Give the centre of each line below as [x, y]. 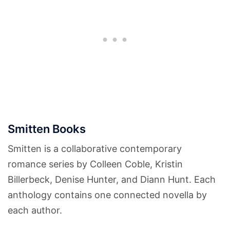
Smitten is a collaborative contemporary [95, 149]
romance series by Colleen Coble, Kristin [95, 164]
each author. [35, 210]
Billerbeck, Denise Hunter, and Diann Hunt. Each [112, 180]
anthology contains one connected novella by [107, 195]
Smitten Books [47, 129]
